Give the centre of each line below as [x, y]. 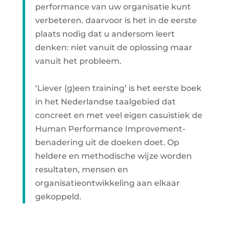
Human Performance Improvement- [110, 129]
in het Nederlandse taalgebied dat [105, 102]
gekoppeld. [58, 197]
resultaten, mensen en [81, 170]
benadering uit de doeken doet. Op [107, 142]
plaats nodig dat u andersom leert [105, 34]
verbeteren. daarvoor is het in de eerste [116, 20]
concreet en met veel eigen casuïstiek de [119, 115]
